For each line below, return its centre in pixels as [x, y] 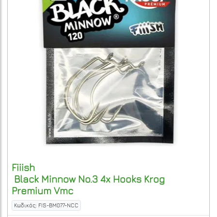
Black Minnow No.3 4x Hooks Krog [88, 179]
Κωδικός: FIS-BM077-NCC [46, 206]
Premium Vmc [42, 190]
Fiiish [23, 167]
